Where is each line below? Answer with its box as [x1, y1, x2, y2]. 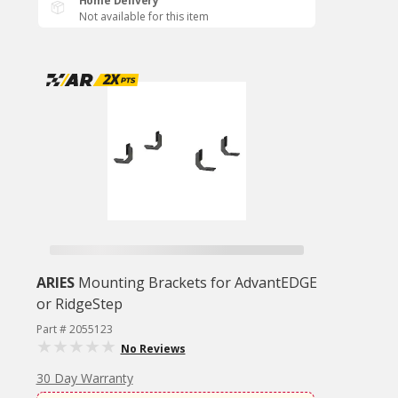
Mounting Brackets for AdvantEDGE [77, 273, 317, 292]
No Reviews [120, 341, 186, 356]
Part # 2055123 [36, 322, 113, 337]
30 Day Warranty [36, 370, 133, 386]
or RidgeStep [36, 294, 123, 314]
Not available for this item [78, 9, 209, 24]
